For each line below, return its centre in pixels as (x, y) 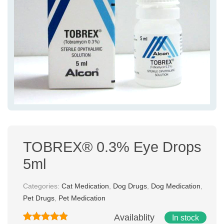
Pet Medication (82, 198)
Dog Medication (176, 186)
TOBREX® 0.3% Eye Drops (112, 147)
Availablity (135, 218)
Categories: (42, 186)
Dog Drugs (130, 186)
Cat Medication (85, 186)
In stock (185, 218)
